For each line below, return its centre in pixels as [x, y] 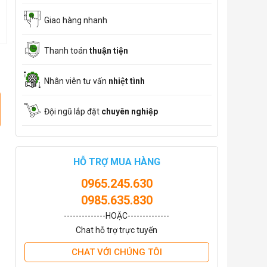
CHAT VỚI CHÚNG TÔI [117, 252]
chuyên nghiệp [129, 111]
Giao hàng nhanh [75, 20]
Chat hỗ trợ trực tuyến [117, 230]
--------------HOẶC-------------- [117, 216]
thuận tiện [108, 50]
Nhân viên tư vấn [76, 81]
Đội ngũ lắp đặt [72, 111]
